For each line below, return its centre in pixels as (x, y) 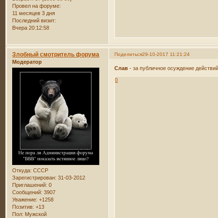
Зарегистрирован (34, 177)
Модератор (27, 62)
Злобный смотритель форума (56, 54)
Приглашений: (30, 185)
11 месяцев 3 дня (34, 13)
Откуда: (22, 170)
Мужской (35, 214)
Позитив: (23, 207)
